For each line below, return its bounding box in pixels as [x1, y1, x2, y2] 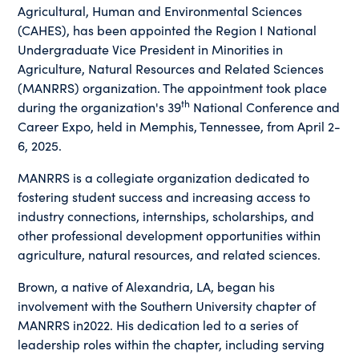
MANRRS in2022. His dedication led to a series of [18, 315, 299, 333]
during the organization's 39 [18, 97, 182, 115]
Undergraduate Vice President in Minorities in [18, 39, 284, 58]
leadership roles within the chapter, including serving [18, 334, 325, 353]
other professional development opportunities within [18, 225, 321, 244]
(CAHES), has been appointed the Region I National [18, 20, 317, 38]
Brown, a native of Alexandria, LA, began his [18, 276, 276, 295]
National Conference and [190, 97, 341, 115]
